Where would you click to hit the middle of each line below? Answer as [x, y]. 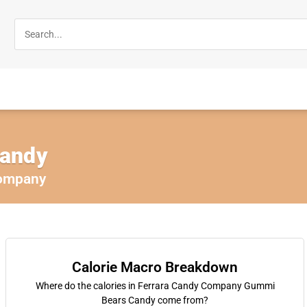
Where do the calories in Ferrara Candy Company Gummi [155, 286]
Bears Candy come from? [155, 300]
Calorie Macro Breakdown [155, 267]
